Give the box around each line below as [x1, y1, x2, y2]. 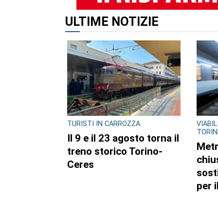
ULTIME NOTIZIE [65, 14, 159, 29]
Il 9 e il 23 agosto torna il [67, 132, 179, 144]
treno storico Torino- [67, 145, 163, 157]
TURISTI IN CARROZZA [67, 119, 140, 128]
